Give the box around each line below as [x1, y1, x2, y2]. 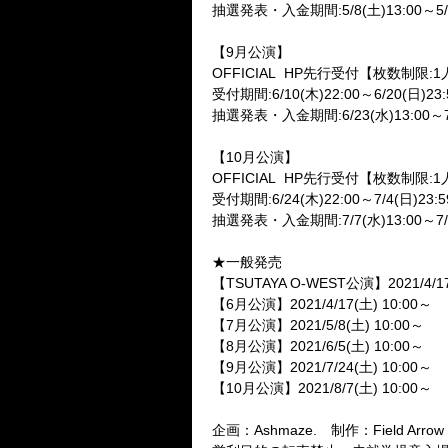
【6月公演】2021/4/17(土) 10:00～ [212, 296, 432, 312]
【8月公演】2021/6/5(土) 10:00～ [212, 338, 424, 354]
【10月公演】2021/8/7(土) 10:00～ [212, 380, 432, 396]
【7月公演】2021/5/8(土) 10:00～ [212, 317, 424, 333]
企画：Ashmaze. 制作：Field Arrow [212, 422, 444, 438]
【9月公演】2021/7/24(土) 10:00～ [212, 359, 432, 375]
